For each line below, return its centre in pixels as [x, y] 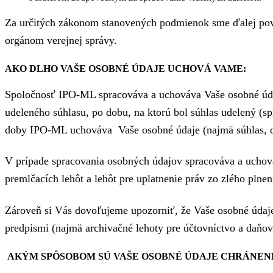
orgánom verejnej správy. [61, 41]
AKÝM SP [30, 257]
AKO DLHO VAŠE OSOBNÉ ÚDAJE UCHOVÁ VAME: [126, 69]
